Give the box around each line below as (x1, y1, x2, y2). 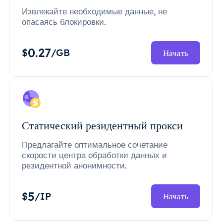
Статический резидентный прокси (22, 118, 183, 132)
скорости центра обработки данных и (22, 149, 167, 160)
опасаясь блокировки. (22, 16, 106, 27)
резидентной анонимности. (22, 160, 127, 170)
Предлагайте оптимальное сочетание (22, 139, 167, 150)
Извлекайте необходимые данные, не (22, 5, 167, 16)
